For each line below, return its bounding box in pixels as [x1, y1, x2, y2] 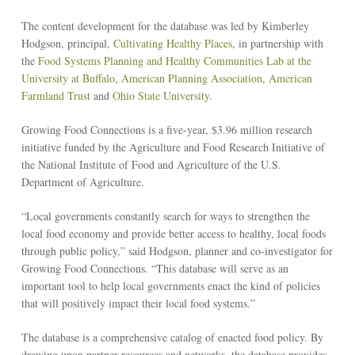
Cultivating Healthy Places [113, 35, 232, 51]
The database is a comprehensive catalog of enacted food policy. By [21, 329, 323, 345]
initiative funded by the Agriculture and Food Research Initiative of [21, 139, 325, 155]
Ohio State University [112, 87, 209, 103]
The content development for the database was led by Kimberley [21, 17, 309, 33]
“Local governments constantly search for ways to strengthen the [21, 208, 310, 223]
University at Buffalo [21, 70, 115, 86]
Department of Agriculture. [21, 174, 144, 189]
